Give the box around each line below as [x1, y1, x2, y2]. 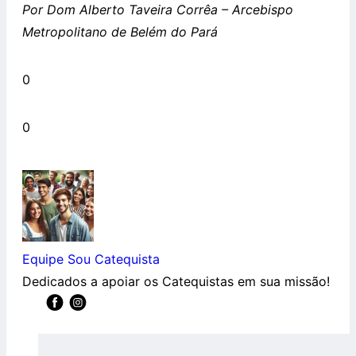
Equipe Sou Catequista [22, 251, 160, 268]
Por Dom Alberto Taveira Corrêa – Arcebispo [22, 2, 293, 18]
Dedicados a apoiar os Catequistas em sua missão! [22, 273, 330, 290]
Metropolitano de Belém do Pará [22, 24, 218, 41]
